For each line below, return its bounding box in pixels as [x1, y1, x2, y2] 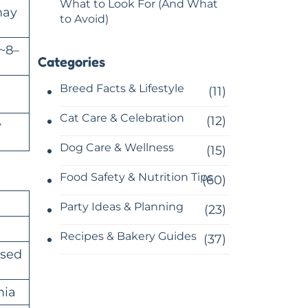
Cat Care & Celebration [60, 111, 184, 124]
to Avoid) [60, 12, 109, 25]
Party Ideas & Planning [60, 199, 184, 213]
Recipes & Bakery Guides [60, 229, 197, 243]
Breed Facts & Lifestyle [60, 81, 184, 95]
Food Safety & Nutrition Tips [60, 170, 213, 184]
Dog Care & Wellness [60, 140, 174, 154]
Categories [38, 53, 105, 70]
